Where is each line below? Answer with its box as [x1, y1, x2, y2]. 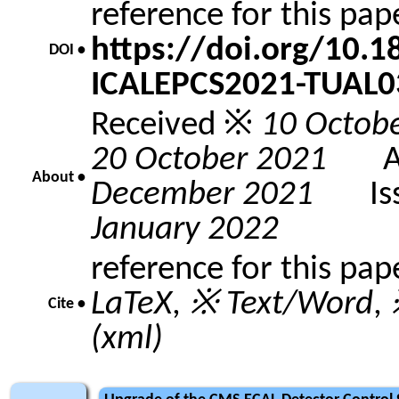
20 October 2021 [91, 142, 327, 178]
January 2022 [91, 212, 279, 248]
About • [32, 169, 85, 186]
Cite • [48, 296, 85, 313]
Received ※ [91, 108, 261, 143]
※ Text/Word [189, 287, 373, 322]
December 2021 [91, 177, 313, 213]
